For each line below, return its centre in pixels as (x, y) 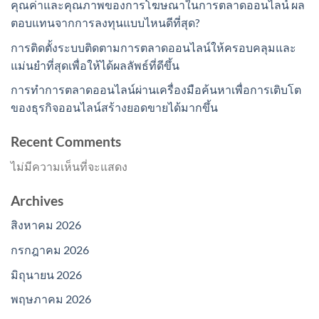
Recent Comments (66, 142)
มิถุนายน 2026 (46, 274)
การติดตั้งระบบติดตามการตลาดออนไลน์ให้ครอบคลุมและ (153, 47)
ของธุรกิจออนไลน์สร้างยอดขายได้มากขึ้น (114, 108)
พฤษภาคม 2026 (51, 299)
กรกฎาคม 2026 (50, 249)
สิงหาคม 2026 (46, 225)
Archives (37, 200)
